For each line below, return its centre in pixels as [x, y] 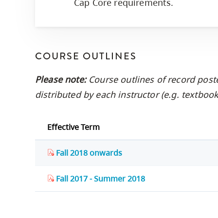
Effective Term [73, 127]
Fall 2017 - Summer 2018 [100, 179]
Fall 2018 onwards [88, 153]
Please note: [61, 79]
